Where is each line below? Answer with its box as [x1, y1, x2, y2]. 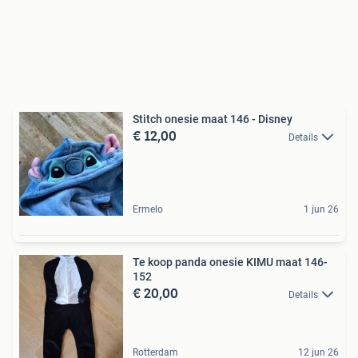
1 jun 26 [304, 204, 339, 215]
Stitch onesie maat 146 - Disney [133, 113, 292, 125]
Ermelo [133, 204, 163, 215]
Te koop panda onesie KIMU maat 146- [133, 256, 328, 268]
